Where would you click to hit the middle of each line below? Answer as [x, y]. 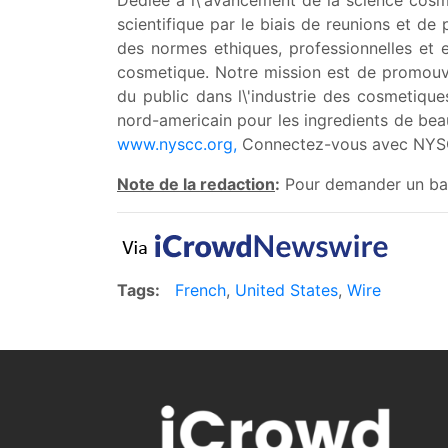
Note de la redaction [196, 184]
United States [286, 290]
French [200, 290]
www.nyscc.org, [177, 144]
